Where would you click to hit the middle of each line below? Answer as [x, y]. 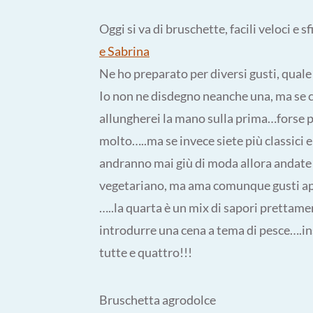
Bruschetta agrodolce [158, 300]
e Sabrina [124, 51]
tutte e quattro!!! [146, 252]
